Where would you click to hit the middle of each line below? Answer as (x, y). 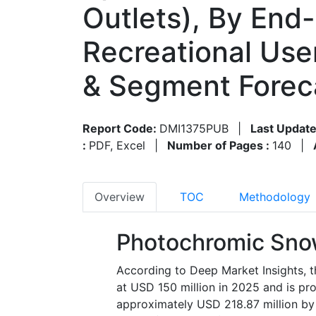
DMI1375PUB (194, 128)
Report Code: (121, 128)
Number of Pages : (220, 145)
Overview (120, 196)
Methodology (275, 196)
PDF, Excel (117, 145)
